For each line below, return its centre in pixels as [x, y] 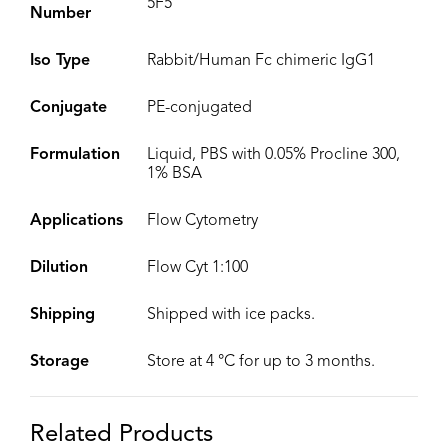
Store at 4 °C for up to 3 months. [261, 362]
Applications [76, 221]
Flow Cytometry [202, 221]
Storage [59, 362]
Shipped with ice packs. [231, 315]
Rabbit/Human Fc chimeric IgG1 [261, 61]
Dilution [59, 268]
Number [60, 14]
